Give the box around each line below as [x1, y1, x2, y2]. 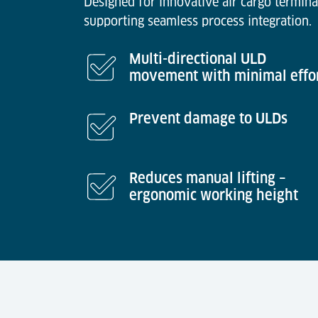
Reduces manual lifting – [129, 170, 286, 187]
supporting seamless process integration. [84, 13, 312, 28]
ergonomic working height [129, 187, 298, 204]
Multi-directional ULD [129, 50, 266, 67]
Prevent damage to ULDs [129, 110, 287, 127]
